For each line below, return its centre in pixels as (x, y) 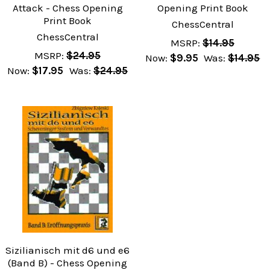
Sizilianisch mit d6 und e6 (67, 250)
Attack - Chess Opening (67, 8)
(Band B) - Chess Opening (67, 262)
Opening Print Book (202, 8)
